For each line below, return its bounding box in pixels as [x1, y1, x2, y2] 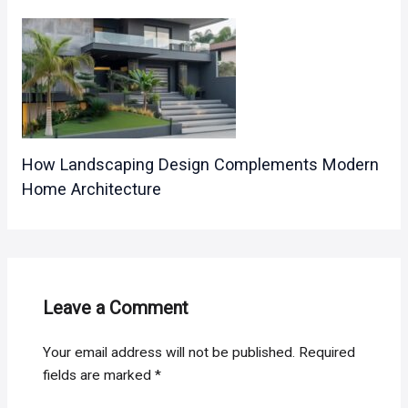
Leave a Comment [43, 297, 189, 320]
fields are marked [43, 367, 156, 384]
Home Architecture [21, 179, 161, 199]
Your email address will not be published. [43, 344, 296, 362]
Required [299, 344, 356, 362]
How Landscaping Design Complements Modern [21, 155, 379, 175]
